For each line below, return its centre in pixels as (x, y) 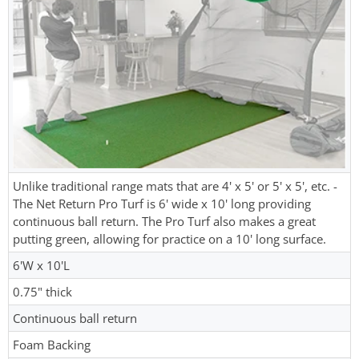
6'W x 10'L (41, 266)
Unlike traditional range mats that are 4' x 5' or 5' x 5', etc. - (175, 186)
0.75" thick (42, 292)
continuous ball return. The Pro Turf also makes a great (164, 222)
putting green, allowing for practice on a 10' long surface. (169, 239)
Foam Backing (52, 345)
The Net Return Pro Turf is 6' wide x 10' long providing (162, 204)
